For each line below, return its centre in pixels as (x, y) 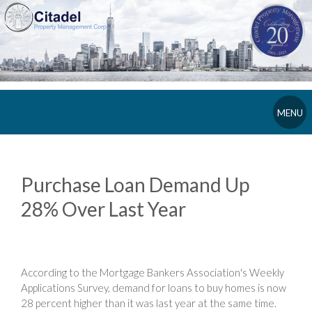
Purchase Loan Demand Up (135, 184)
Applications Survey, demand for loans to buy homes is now (154, 287)
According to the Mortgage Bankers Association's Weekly (153, 272)
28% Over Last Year (103, 209)
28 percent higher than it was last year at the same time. (149, 303)
